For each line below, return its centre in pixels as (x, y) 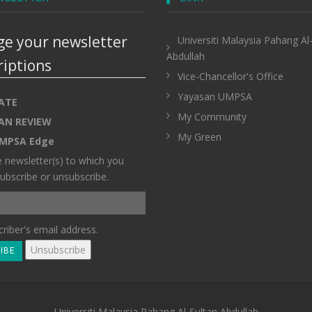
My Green (200, 136)
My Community (212, 116)
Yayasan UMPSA (215, 96)
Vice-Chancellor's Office (231, 76)
